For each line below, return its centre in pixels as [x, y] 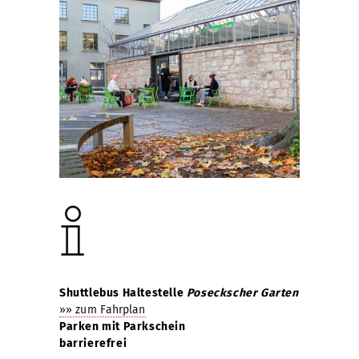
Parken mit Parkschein [123, 326]
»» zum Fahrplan [103, 309]
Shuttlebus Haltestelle [123, 292]
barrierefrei [93, 343]
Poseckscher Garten [242, 292]
